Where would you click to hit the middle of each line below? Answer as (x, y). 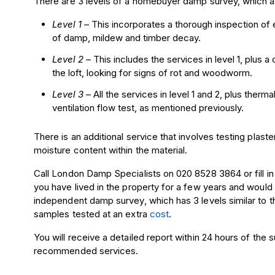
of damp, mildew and (98, 38)
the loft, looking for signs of (111, 73)
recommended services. (86, 251)
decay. (186, 38)
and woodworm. (217, 73)
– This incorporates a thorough (149, 24)
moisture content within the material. (111, 150)
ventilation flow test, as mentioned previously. (148, 108)
